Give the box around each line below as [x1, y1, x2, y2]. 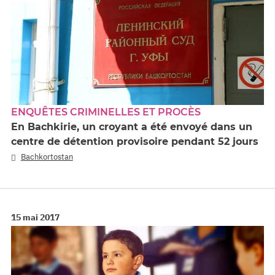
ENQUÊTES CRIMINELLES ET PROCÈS [11, 106, 201, 118]
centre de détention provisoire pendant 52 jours [11, 135, 258, 147]
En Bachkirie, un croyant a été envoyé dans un [11, 120, 252, 133]
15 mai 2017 [11, 212, 60, 223]
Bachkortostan [20, 151, 73, 162]
